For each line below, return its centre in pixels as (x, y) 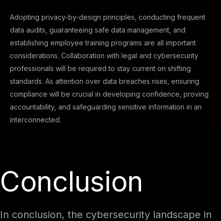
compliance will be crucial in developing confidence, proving (109, 94)
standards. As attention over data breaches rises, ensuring (105, 81)
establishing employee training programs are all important (103, 43)
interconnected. (36, 120)
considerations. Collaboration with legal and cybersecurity (104, 55)
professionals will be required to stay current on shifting (100, 68)
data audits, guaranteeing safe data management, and (98, 30)
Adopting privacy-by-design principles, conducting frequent (108, 17)
